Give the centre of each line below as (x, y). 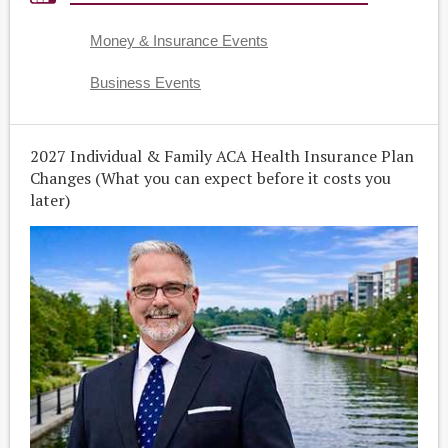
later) (50, 200)
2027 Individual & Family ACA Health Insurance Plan (222, 156)
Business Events (145, 83)
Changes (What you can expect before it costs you (210, 178)
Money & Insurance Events (179, 41)
